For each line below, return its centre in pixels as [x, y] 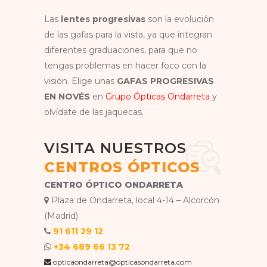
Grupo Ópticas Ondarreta [158, 97]
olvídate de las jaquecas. [94, 112]
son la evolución [180, 19]
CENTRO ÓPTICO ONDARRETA [114, 185]
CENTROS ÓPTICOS [122, 167]
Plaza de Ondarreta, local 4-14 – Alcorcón [134, 200]
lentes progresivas [103, 19]
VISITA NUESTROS [115, 148]
